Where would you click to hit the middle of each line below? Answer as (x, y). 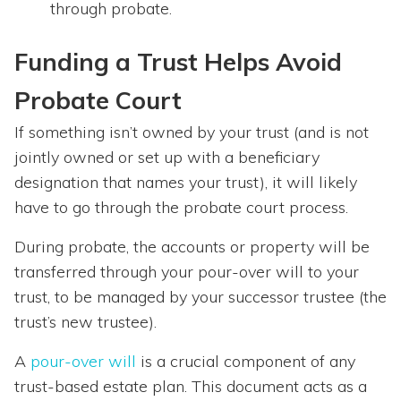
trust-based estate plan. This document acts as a (191, 387)
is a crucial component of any (246, 362)
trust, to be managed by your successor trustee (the (200, 297)
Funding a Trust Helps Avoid (178, 62)
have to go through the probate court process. (181, 208)
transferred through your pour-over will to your (187, 272)
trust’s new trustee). (85, 322)
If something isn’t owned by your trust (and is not (192, 132)
